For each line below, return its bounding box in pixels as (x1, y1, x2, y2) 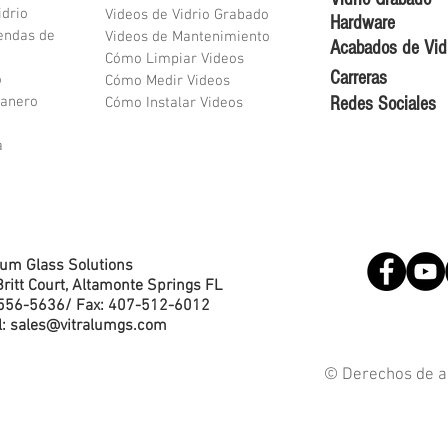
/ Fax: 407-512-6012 (65, 296, 210, 317)
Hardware (330, 12, 395, 35)
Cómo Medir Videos (105, 72, 230, 91)
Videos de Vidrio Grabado (105, 6, 269, 25)
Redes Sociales (330, 93, 436, 116)
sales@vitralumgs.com (10, 316, 167, 337)
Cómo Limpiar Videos (105, 50, 244, 69)
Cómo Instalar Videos (105, 94, 243, 113)
